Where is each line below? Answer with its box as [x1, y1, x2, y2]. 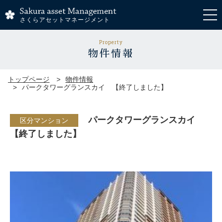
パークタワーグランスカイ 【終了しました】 [22, 83, 167, 91]
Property [99, 39, 123, 46]
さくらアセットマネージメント [20, 16, 110, 24]
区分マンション [20, 116, 68, 124]
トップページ [8, 75, 50, 83]
